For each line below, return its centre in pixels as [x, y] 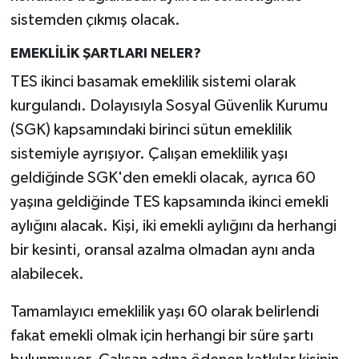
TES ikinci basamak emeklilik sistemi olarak [153, 81]
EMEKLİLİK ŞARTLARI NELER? [105, 54]
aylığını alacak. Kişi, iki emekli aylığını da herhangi [173, 226]
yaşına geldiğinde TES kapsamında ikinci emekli [169, 202]
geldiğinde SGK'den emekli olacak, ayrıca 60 [163, 177]
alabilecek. [47, 274]
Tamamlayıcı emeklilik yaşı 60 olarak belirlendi [164, 311]
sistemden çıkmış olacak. [95, 20]
